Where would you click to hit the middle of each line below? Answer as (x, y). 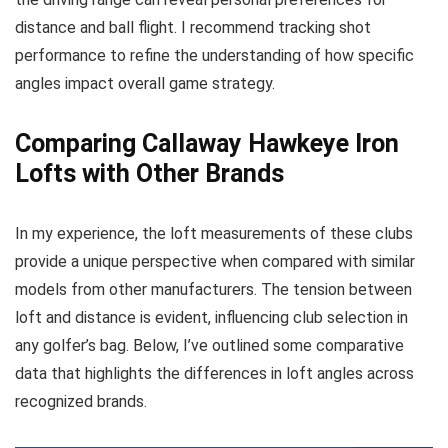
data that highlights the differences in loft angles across (214, 373)
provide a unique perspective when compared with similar (215, 261)
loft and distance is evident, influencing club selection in (211, 317)
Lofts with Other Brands (149, 173)
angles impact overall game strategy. (145, 83)
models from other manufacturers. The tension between (213, 289)
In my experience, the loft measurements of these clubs (214, 233)
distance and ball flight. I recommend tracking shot (193, 27)
